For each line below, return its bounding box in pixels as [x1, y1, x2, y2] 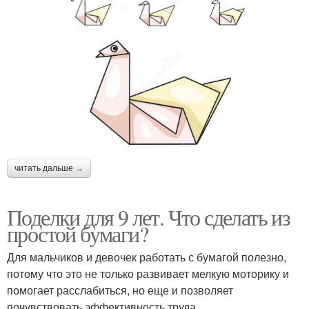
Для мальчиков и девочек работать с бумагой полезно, [7, 248, 286, 265]
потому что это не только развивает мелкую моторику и [7, 265, 289, 281]
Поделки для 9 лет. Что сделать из [7, 201, 290, 232]
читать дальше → [14, 163, 83, 173]
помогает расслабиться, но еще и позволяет [7, 281, 233, 298]
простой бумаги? [7, 218, 148, 248]
